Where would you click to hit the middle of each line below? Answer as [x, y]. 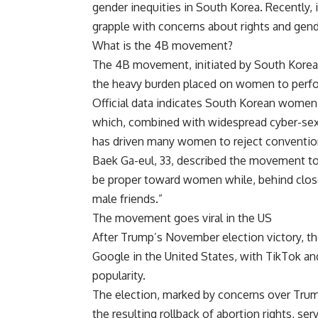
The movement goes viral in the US [182, 218]
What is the [123, 46]
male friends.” [127, 199]
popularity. [119, 276]
